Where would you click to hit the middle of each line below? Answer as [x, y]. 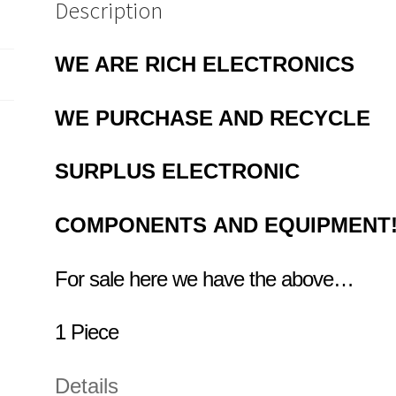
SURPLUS [109, 171]
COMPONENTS [134, 225]
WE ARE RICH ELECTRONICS [205, 64]
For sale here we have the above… [205, 278]
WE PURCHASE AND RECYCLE [213, 118]
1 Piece [87, 332]
